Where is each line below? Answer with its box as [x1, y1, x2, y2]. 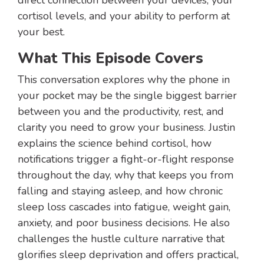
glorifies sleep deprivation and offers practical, [18, 247, 239, 262]
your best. [18, 25, 65, 39]
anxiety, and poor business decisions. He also [18, 216, 230, 230]
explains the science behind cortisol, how [18, 136, 212, 151]
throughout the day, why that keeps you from [18, 168, 233, 183]
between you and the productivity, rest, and [18, 104, 224, 119]
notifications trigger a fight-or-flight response [18, 152, 234, 167]
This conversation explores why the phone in [18, 72, 230, 87]
